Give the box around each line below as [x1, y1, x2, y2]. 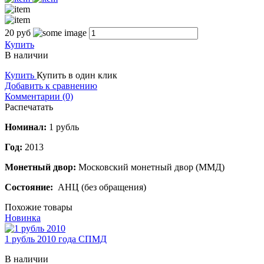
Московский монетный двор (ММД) [76, 162, 225, 173]
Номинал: [5, 122, 47, 133]
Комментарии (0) [5, 91, 73, 102]
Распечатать [5, 102, 53, 113]
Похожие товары [5, 202, 72, 213]
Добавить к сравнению [5, 81, 97, 91]
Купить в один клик [37, 70, 117, 81]
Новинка [5, 213, 41, 223]
